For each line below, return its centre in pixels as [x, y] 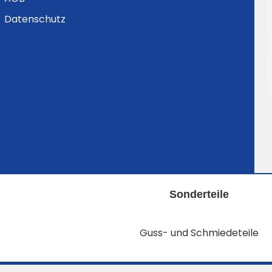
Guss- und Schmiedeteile [199, 233]
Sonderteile [199, 194]
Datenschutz [35, 19]
